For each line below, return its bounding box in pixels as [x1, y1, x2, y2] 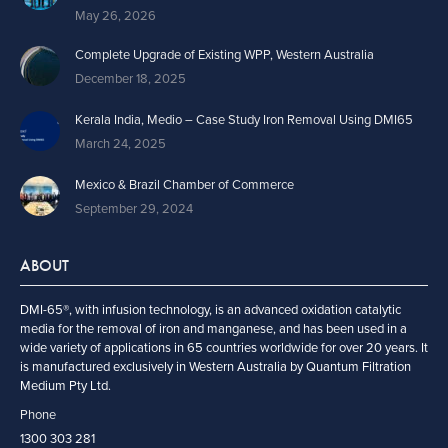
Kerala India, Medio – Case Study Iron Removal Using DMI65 [75, 112, 413, 128]
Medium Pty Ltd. [20, 378, 111, 394]
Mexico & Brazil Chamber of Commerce [75, 177, 294, 193]
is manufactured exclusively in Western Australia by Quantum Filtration [20, 359, 411, 375]
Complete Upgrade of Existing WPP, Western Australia [75, 47, 374, 63]
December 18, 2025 [75, 71, 186, 87]
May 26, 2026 [75, 8, 156, 24]
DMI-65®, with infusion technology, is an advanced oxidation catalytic [20, 302, 401, 318]
